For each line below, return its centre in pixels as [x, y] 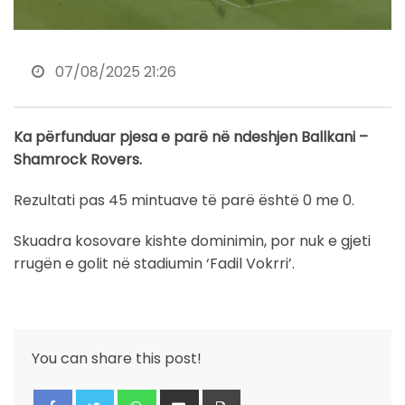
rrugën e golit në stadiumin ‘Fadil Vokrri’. [154, 263]
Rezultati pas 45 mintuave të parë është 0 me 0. [186, 200]
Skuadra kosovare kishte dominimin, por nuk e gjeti [192, 240]
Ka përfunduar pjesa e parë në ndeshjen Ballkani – [191, 137]
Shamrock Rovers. [78, 159]
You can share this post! [117, 358]
